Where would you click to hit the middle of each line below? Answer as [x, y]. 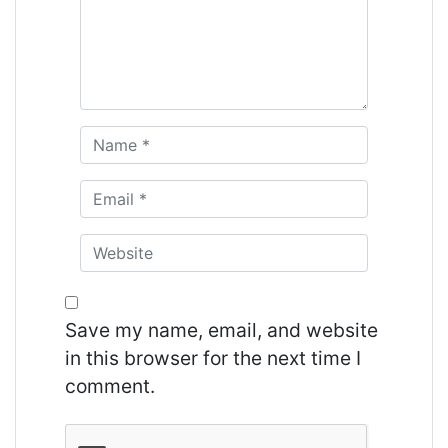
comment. [110, 385]
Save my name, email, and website [221, 329]
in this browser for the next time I [213, 357]
